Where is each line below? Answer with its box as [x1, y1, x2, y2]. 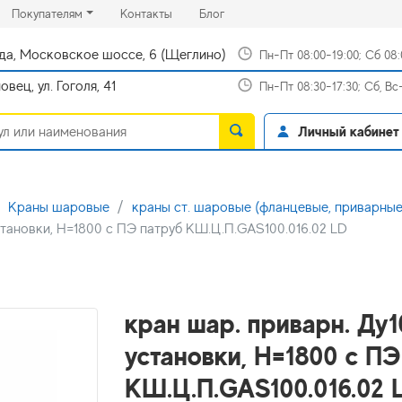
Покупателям [11, 6, 83, 21]
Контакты [119, 6, 172, 21]
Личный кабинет [297, 122, 399, 140]
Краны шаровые [8, 199, 109, 215]
